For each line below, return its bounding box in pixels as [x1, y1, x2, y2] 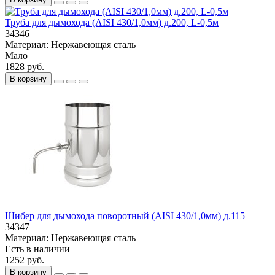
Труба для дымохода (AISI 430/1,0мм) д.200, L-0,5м [5, 17, 219, 28]
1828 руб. [5, 61, 44, 72]
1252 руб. [5, 255, 44, 266]
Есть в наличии [5, 244, 70, 255]
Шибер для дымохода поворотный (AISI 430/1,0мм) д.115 [5, 211, 245, 222]
